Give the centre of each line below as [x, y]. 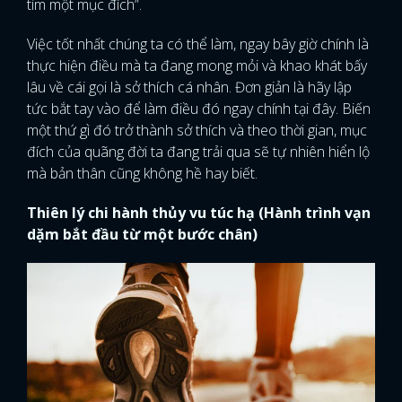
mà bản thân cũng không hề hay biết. [144, 173]
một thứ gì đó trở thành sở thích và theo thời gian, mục [197, 130]
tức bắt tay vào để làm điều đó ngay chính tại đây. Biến [199, 109]
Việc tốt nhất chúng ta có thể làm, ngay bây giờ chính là [198, 44]
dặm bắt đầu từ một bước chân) [142, 234]
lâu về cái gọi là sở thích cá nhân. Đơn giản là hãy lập [189, 87]
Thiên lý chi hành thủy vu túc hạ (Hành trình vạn [199, 213]
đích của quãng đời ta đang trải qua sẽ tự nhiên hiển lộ [198, 152]
